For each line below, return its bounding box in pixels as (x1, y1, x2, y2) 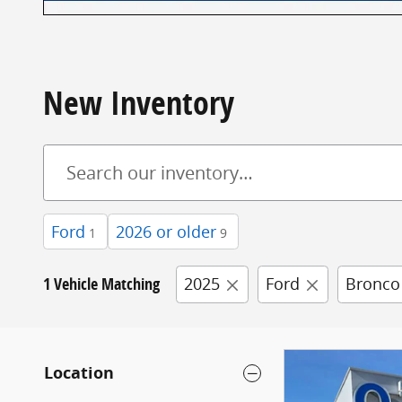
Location (44, 362, 114, 385)
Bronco (345, 273, 400, 294)
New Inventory (43, 81, 234, 125)
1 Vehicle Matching (43, 273, 160, 295)
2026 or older (116, 221, 216, 242)
